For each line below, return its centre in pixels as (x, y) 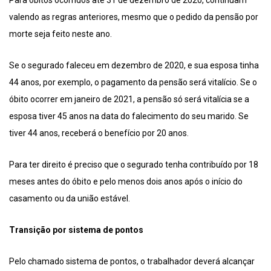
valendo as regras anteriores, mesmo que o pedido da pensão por (134, 17)
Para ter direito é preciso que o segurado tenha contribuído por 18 (134, 164)
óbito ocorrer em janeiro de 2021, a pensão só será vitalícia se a (129, 99)
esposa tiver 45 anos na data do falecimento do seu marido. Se (129, 116)
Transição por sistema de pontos (76, 230)
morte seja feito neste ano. (60, 34)
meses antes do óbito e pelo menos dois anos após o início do (126, 181)
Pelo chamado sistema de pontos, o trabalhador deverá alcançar (132, 261)
